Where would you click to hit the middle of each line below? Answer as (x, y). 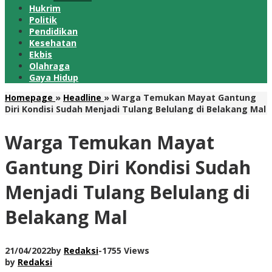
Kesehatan (53, 43)
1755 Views (126, 250)
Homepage (29, 97)
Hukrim (45, 8)
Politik (43, 20)
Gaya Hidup (54, 77)
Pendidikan (53, 31)
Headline (82, 97)
